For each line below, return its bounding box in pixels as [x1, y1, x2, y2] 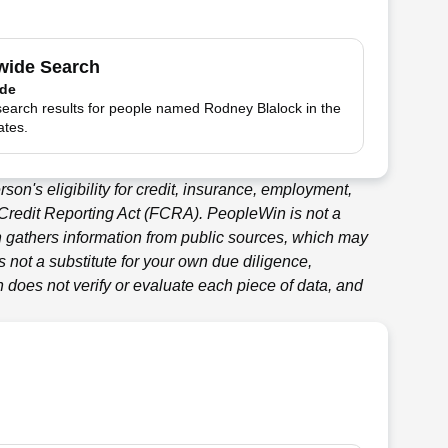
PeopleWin [207, 205, 286, 222]
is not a [286, 205, 341, 222]
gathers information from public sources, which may [2, 229, 368, 246]
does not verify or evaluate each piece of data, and [4, 277, 363, 294]
